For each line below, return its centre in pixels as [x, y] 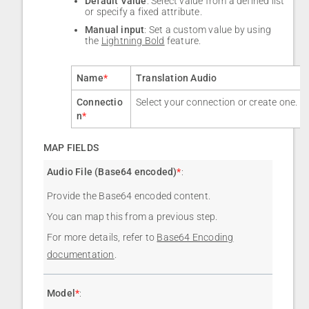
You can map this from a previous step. [132, 217]
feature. [183, 41]
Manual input [115, 30]
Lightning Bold [133, 41]
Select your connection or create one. [217, 102]
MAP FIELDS [71, 148]
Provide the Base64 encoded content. [129, 196]
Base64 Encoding [195, 238]
